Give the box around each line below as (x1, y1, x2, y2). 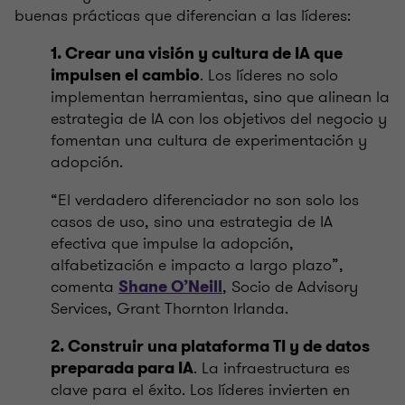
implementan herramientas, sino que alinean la (51, 85, 390, 109)
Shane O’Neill (118, 276, 222, 298)
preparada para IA (51, 357, 193, 380)
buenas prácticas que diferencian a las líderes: (14, 4, 351, 28)
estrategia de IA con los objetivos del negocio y (51, 107, 387, 131)
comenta (51, 275, 118, 299)
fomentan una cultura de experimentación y (51, 128, 367, 153)
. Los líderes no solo (200, 63, 338, 88)
